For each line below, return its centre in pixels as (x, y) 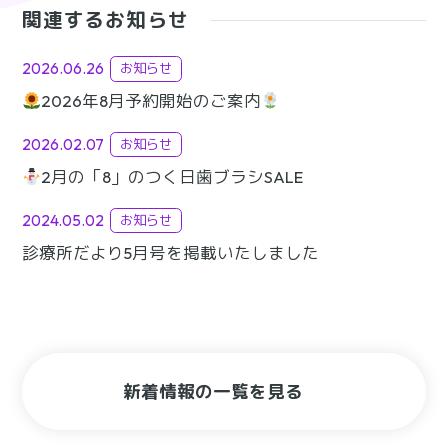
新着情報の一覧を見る (213, 391)
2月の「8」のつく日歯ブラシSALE (171, 177)
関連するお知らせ (105, 20)
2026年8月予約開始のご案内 (150, 101)
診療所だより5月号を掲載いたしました (170, 252)
